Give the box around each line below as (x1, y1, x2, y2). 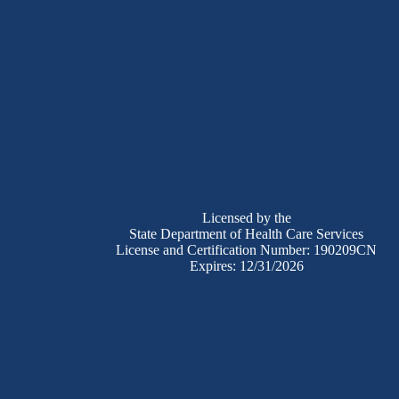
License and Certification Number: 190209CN (116, 241, 377, 257)
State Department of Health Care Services (129, 225, 363, 241)
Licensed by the (201, 209, 291, 225)
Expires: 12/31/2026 (189, 257, 304, 273)
